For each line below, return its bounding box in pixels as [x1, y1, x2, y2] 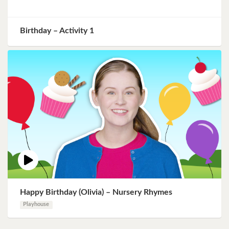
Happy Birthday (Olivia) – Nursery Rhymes [20, 188, 172, 196]
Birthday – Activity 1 [20, 26, 94, 35]
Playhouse [23, 202, 50, 208]
